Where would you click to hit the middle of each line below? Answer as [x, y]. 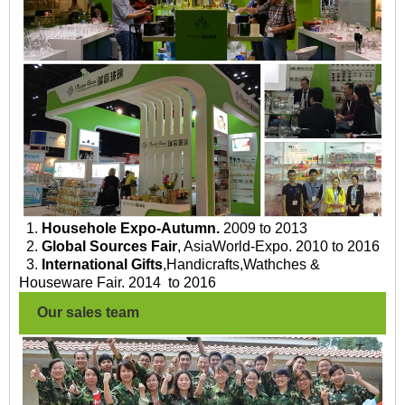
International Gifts [102, 265]
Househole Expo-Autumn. [131, 229]
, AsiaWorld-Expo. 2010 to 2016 [278, 247]
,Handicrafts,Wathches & [241, 265]
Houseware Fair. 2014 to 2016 [118, 283]
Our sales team [88, 313]
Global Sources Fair [109, 247]
